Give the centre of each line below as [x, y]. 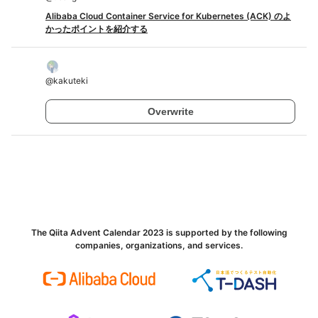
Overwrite [170, 111]
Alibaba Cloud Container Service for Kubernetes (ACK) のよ [168, 16]
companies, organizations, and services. [159, 245]
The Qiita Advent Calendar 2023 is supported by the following [159, 232]
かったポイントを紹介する [97, 29]
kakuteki [71, 81]
